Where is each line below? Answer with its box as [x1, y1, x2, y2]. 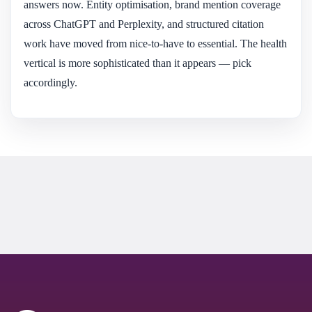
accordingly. [24, 76, 77, 88]
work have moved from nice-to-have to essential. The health [24, 37, 287, 49]
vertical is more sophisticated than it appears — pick [24, 56, 251, 69]
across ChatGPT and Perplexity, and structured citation [24, 17, 264, 30]
